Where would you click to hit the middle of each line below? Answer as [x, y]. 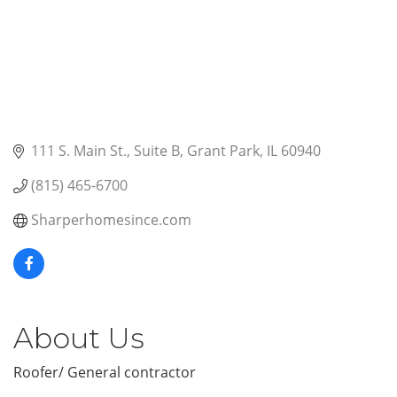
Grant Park [223, 151]
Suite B [157, 151]
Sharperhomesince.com [111, 220]
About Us [79, 339]
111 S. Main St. [79, 151]
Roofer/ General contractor [105, 373]
